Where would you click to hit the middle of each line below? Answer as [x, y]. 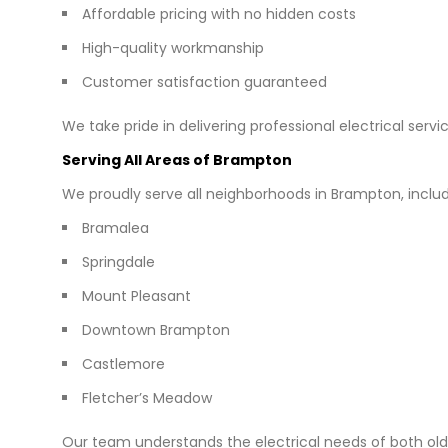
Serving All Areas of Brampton [177, 159]
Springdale [118, 261]
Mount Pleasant [136, 295]
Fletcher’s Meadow [147, 397]
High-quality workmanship [173, 47]
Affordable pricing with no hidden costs [219, 13]
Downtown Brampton [156, 329]
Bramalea [115, 227]
